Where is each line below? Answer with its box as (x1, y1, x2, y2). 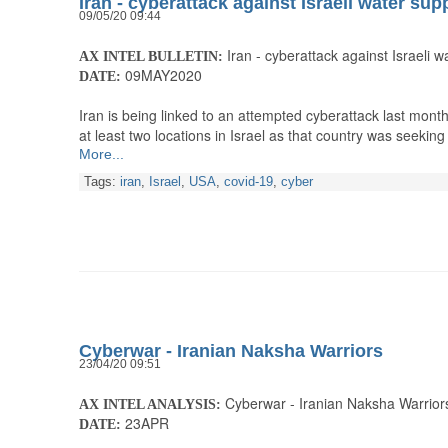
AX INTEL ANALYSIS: (79, 397, 225, 413)
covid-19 (224, 175, 273, 190)
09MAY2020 (121, 65, 202, 86)
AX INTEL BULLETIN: (79, 49, 223, 65)
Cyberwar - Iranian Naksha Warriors (79, 341, 383, 362)
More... (79, 146, 124, 163)
